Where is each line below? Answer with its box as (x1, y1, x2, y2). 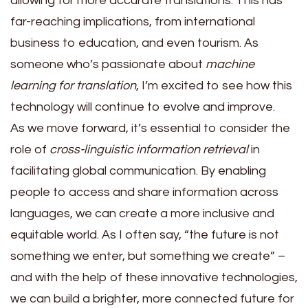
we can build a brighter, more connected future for (10, 291, 294, 305)
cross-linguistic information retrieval (49, 142, 248, 156)
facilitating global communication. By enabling (10, 164, 266, 177)
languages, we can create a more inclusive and (10, 206, 274, 220)
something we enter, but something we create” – (10, 249, 285, 263)
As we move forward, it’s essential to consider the (10, 121, 290, 135)
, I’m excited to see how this (136, 78, 292, 92)
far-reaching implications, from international (10, 14, 255, 28)
